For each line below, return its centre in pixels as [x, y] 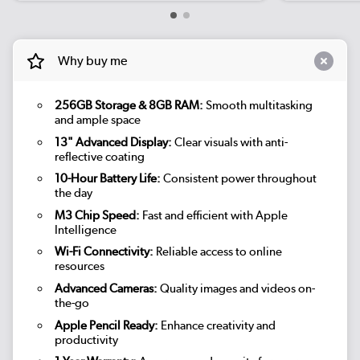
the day [73, 193]
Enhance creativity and [217, 325]
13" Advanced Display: [113, 142]
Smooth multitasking [258, 106]
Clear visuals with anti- [229, 142]
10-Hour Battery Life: [107, 179]
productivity [86, 340]
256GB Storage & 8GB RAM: [129, 106]
